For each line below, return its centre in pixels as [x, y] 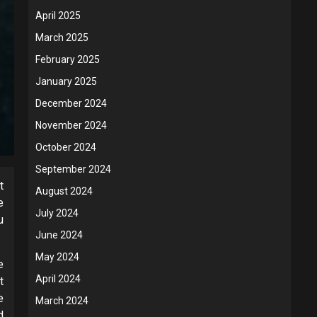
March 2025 [62, 38]
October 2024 [66, 148]
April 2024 [58, 279]
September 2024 [73, 169]
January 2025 [66, 82]
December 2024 [71, 104]
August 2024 [64, 191]
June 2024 [59, 235]
